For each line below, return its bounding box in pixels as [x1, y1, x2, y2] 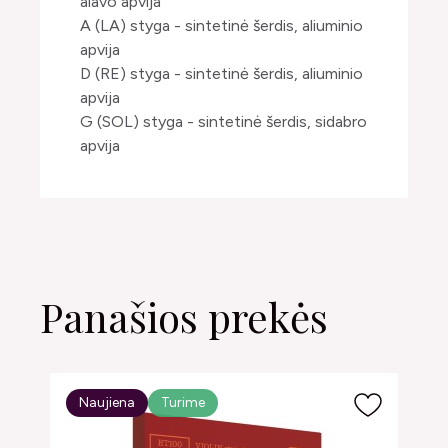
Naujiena [79, 394, 135, 412]
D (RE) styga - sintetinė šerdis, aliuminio [80, 64, 363, 83]
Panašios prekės [40, 290, 328, 343]
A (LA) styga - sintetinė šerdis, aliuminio [80, 16, 363, 35]
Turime [161, 394, 205, 412]
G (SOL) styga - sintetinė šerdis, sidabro [80, 112, 367, 131]
